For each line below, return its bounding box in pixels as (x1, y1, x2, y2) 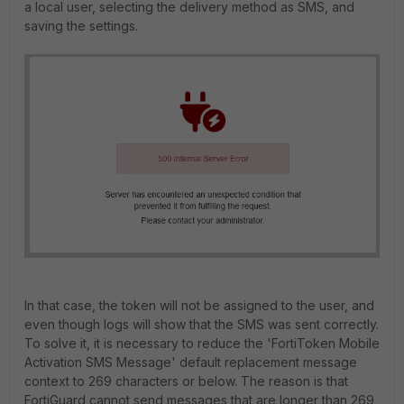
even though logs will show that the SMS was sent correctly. (24, 317, 379, 333)
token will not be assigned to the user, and (122, 298, 374, 314)
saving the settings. (24, 18, 138, 33)
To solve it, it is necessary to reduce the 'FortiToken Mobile (24, 335, 380, 352)
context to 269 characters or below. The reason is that (24, 373, 348, 390)
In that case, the (24, 298, 122, 314)
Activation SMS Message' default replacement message (24, 354, 357, 371)
